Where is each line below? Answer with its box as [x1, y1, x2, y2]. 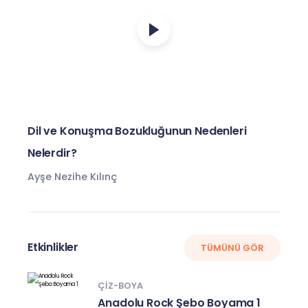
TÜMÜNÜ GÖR [201, 241, 264, 254]
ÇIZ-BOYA [98, 279, 144, 291]
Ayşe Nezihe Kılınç [27, 170, 117, 184]
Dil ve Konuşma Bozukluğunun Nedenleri [27, 123, 247, 140]
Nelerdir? [27, 145, 77, 162]
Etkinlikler [27, 239, 79, 256]
